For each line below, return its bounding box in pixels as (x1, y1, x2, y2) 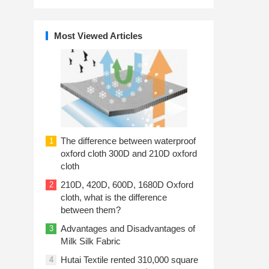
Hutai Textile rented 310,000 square (61, 255, 198, 265)
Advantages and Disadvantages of (61, 223, 195, 234)
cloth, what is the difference (61, 192, 167, 202)
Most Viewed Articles (54, 31, 142, 41)
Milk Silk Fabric (61, 236, 121, 246)
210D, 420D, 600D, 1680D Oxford (61, 180, 193, 190)
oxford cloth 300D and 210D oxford (61, 148, 197, 159)
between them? (61, 205, 121, 215)
